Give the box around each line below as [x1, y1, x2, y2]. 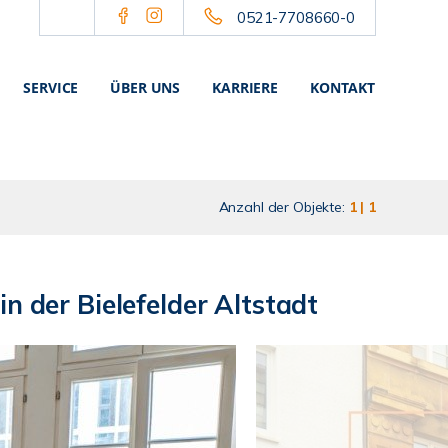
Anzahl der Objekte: [218, 198, 349, 216]
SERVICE [23, 78, 79, 97]
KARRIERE [212, 78, 278, 97]
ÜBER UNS [110, 78, 181, 97]
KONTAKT [310, 78, 375, 97]
